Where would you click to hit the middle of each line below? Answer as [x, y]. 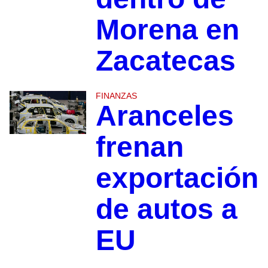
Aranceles [165, 116]
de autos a [166, 209]
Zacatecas [165, 61]
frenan [139, 147]
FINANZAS [116, 96]
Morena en [167, 30]
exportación [177, 178]
